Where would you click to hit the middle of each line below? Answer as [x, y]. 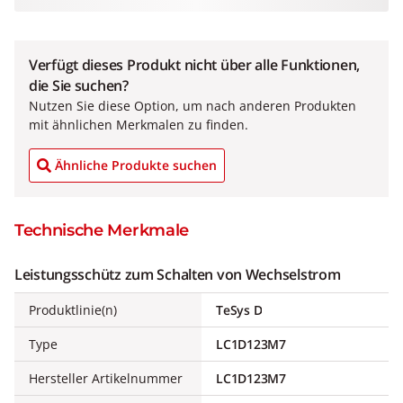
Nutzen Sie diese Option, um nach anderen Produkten [193, 106]
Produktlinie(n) [73, 310]
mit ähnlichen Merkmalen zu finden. [139, 125]
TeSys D [239, 310]
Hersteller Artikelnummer [106, 378]
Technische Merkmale [102, 230]
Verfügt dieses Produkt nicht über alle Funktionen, [195, 65]
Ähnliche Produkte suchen [136, 165]
